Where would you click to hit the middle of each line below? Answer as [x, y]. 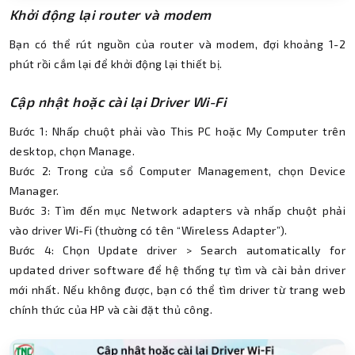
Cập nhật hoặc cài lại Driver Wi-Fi [118, 102]
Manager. [34, 191]
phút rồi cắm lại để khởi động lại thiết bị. [116, 64]
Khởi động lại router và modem [111, 15]
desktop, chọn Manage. [73, 151]
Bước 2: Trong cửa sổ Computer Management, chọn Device [177, 171]
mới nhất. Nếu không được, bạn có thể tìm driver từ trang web [177, 290]
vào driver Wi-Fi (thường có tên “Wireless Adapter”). [149, 231]
